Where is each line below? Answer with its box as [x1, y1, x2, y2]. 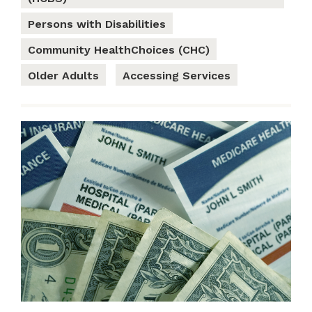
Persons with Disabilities [28, 17, 166, 31]
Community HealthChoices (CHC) [28, 43, 210, 57]
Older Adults [28, 69, 99, 83]
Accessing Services [123, 69, 231, 83]
